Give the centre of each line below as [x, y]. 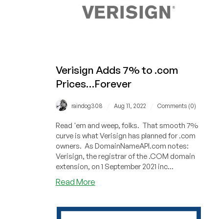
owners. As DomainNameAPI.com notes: [122, 146]
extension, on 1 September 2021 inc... [114, 166]
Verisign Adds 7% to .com [117, 70]
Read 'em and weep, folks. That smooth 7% [127, 125]
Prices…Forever [93, 84]
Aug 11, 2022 [130, 106]
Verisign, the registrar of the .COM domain [125, 156]
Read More [75, 182]
